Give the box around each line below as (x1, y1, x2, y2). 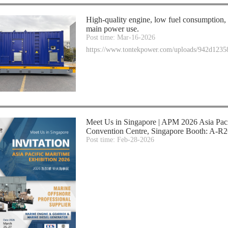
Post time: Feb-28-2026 (86, 135, 154, 144)
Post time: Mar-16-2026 (86, 33, 155, 41)
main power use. (86, 24, 139, 33)
